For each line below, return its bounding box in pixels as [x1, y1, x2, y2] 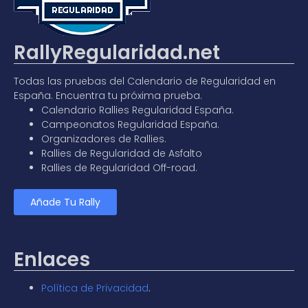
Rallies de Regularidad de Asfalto [41, 146, 202, 160]
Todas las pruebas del [14, 74, 127, 88]
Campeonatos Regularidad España [41, 117, 217, 131]
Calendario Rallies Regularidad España [41, 102, 232, 117]
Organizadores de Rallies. [41, 131, 166, 146]
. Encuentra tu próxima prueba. [51, 88, 202, 102]
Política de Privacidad [41, 280, 148, 295]
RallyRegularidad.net [14, 38, 220, 66]
